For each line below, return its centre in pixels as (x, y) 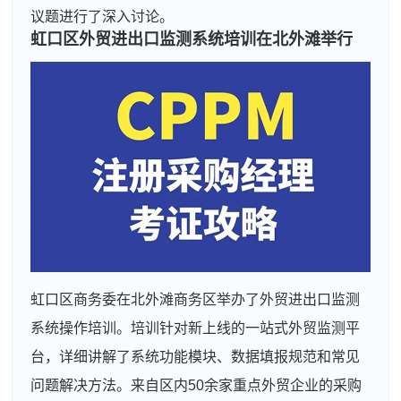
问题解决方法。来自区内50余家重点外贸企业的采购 (196, 385)
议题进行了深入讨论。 (102, 16)
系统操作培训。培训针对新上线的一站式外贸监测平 (196, 328)
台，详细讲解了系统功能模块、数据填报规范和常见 (196, 356)
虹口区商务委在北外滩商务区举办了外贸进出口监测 (196, 299)
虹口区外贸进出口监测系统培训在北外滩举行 (192, 39)
